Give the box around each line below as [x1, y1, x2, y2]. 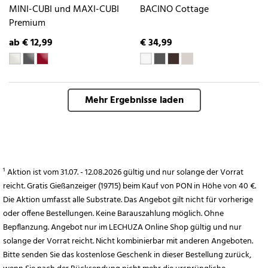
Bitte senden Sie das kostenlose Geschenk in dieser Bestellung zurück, [3, 248, 251, 263]
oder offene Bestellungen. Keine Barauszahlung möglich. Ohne [3, 207, 224, 221]
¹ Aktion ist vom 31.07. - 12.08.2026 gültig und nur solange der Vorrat [3, 166, 243, 180]
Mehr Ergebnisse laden [84, 93, 184, 109]
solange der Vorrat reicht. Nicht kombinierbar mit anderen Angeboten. [3, 234, 253, 249]
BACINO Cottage [140, 1, 209, 17]
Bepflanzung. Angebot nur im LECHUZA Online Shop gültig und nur [3, 221, 242, 235]
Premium [9, 15, 45, 31]
